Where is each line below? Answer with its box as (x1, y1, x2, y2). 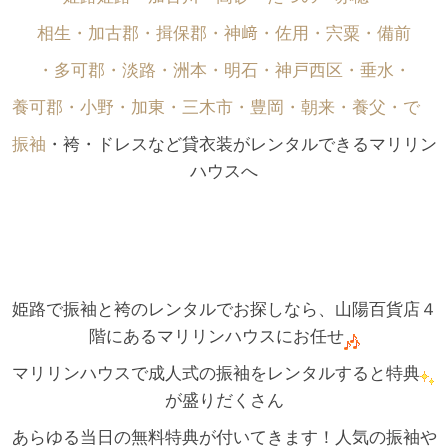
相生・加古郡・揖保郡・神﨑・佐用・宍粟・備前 (37, 23, 411, 43)
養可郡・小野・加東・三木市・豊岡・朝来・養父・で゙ (11, 97, 437, 117)
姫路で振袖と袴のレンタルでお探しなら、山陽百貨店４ (11, 299, 437, 319)
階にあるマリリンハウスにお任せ (88, 326, 344, 346)
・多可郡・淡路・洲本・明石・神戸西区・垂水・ (37, 60, 411, 80)
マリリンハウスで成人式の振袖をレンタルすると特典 (12, 363, 420, 383)
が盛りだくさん (164, 390, 284, 410)
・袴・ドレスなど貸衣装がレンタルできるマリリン (45, 134, 437, 154)
